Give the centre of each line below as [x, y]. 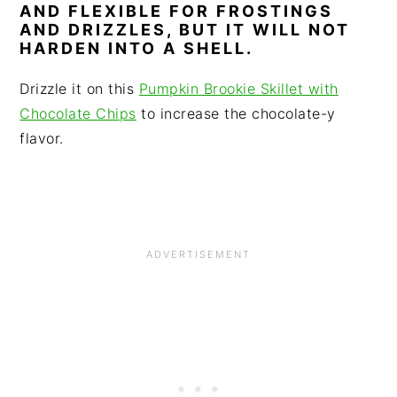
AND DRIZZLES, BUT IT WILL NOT [185, 30]
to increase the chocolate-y [236, 113]
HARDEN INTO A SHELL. [137, 48]
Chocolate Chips [78, 113]
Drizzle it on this [79, 89]
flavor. [42, 138]
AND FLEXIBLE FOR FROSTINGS [177, 11]
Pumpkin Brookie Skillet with [238, 89]
